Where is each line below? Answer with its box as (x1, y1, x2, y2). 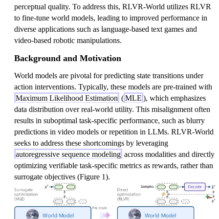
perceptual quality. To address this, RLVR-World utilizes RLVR (14, 2, 211, 11)
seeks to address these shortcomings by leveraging (14, 139, 168, 147)
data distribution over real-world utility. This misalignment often (14, 105, 210, 113)
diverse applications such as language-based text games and (14, 25, 197, 33)
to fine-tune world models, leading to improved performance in (14, 14, 207, 22)
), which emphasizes (143, 94, 206, 102)
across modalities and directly (122, 150, 215, 158)
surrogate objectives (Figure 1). (14, 173, 110, 181)
